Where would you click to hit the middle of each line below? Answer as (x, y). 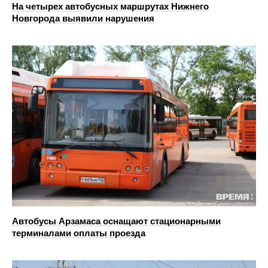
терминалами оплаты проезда (79, 233)
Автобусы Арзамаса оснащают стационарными (116, 221)
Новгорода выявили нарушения (83, 18)
